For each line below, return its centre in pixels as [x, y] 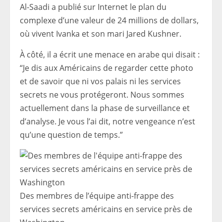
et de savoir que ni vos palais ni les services [100, 81]
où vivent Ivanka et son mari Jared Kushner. [101, 34]
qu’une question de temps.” [71, 135]
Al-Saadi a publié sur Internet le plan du [93, 7]
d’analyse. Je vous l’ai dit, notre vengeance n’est [108, 121]
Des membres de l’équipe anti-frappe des [97, 196]
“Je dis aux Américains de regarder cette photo [107, 68]
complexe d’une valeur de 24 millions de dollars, [109, 20]
